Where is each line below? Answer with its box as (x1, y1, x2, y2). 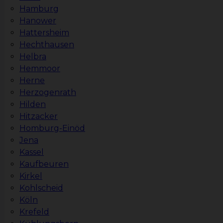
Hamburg (19, 4, 59, 14)
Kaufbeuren (19, 159, 69, 169)
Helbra (19, 52, 46, 62)
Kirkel (19, 171, 42, 181)
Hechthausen (19, 40, 74, 50)
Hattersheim (19, 28, 69, 38)
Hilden (19, 100, 46, 110)
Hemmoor (19, 64, 60, 74)
